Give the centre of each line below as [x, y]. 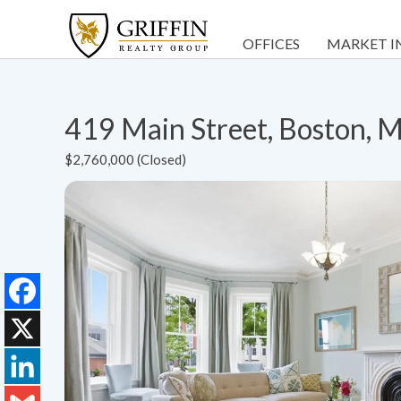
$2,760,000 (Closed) [125, 159]
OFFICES [271, 43]
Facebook [37, 326]
